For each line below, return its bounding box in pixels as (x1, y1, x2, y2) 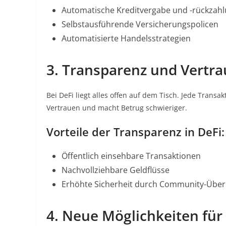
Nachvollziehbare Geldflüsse (62, 164, 169, 176)
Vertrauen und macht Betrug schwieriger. (46, 103, 187, 112)
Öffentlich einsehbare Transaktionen (62, 150, 201, 161)
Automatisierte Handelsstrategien (62, 33, 191, 44)
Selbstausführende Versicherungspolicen (62, 19, 218, 30)
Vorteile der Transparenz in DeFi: (46, 124, 224, 139)
